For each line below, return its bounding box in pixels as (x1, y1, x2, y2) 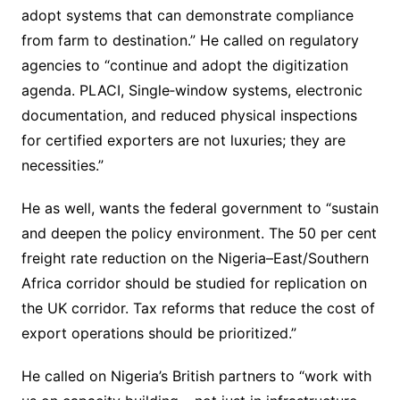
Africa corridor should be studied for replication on (21, 274, 367, 293)
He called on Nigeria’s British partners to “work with (21, 367, 371, 386)
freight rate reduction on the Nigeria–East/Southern (21, 249, 369, 268)
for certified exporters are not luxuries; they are (21, 131, 346, 150)
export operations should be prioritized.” (21, 324, 296, 343)
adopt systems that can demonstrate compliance (21, 6, 354, 25)
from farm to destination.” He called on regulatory (21, 31, 359, 50)
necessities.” (21, 156, 104, 175)
